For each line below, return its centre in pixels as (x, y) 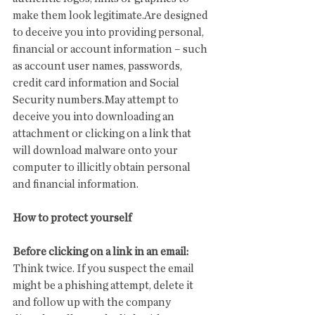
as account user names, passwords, (98, 66)
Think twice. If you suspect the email (104, 269)
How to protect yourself (72, 218)
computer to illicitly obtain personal (103, 167)
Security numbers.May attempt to (97, 100)
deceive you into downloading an (95, 117)
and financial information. (76, 184)
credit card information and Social (97, 83)
